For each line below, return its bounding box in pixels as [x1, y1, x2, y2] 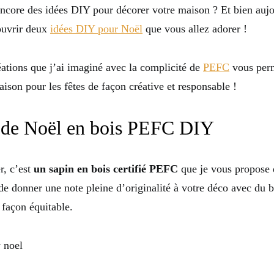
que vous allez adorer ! [143, 23, 247, 35]
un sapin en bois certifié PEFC [34, 163, 178, 176]
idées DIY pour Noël [50, 23, 143, 35]
